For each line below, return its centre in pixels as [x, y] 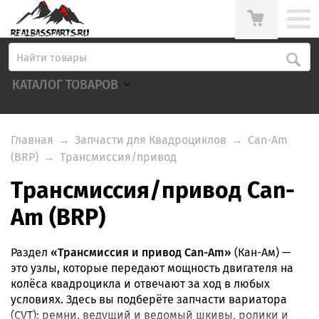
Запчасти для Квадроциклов [151, 140]
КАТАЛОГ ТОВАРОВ [65, 85]
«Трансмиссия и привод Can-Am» [141, 252]
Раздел [31, 252]
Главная [32, 140]
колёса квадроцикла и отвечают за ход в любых [140, 284]
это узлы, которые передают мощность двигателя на [152, 268]
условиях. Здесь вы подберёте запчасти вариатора [149, 299]
